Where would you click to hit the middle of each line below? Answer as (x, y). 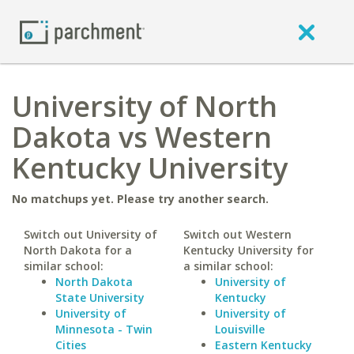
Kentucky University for (248, 250)
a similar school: (228, 266)
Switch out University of (90, 234)
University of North (145, 106)
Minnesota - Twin (104, 329)
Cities (71, 345)
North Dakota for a (78, 250)
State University (100, 298)
